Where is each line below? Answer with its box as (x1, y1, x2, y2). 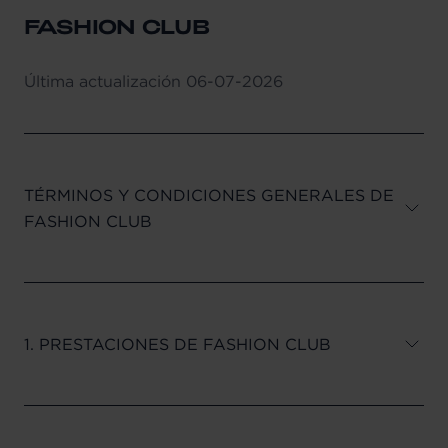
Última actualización (24, 70, 181, 91)
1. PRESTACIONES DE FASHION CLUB (24, 333, 331, 354)
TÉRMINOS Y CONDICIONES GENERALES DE (24, 184, 394, 205)
